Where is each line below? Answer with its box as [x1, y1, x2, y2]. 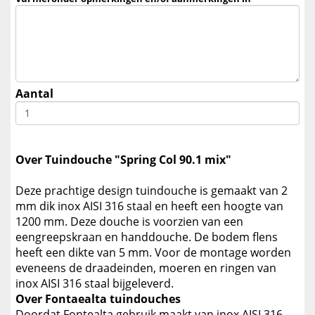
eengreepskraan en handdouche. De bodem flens [15, 229, 278, 245]
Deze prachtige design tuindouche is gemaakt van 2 [15, 182, 288, 198]
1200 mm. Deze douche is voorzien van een [15, 213, 243, 229]
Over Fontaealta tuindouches [15, 290, 181, 307]
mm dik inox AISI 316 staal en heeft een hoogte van [15, 198, 283, 214]
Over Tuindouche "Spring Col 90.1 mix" [15, 151, 231, 167]
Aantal [15, 85, 53, 101]
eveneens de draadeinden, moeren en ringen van [15, 259, 276, 276]
